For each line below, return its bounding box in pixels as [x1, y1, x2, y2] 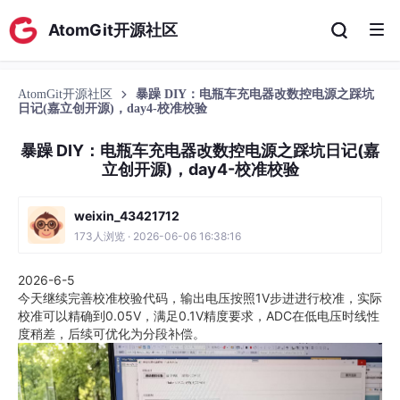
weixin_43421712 [74, 208, 179, 223]
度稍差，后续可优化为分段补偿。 [18, 326, 205, 341]
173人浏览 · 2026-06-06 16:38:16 [74, 229, 241, 243]
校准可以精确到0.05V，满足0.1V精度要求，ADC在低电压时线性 [18, 308, 379, 323]
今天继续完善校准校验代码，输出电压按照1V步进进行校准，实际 [18, 290, 382, 305]
